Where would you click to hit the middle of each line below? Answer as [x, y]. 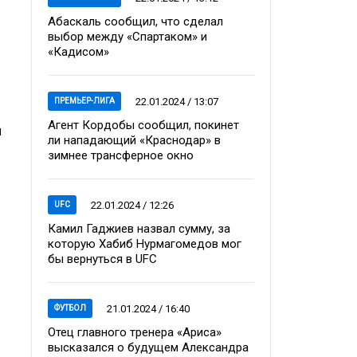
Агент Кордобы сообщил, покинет [143, 125]
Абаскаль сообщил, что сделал [135, 22]
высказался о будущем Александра [148, 347]
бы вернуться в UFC [102, 259]
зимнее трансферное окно [121, 155]
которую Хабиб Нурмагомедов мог [145, 244]
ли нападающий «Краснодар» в [134, 140]
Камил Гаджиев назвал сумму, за [139, 229]
